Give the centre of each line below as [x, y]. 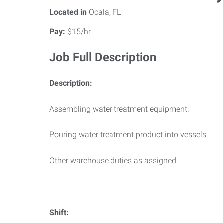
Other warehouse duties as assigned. [114, 161]
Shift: [59, 212]
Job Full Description [103, 57]
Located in [68, 12]
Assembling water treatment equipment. [119, 109]
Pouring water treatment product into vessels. [129, 135]
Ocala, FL [104, 12]
